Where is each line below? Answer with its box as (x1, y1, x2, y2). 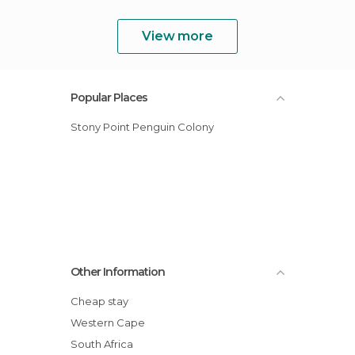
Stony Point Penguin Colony (78, 120, 214, 133)
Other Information (71, 265, 165, 279)
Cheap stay (78, 295, 128, 307)
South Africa (78, 338, 133, 350)
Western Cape (81, 316, 145, 329)
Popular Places (71, 90, 147, 105)
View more (142, 29, 213, 44)
